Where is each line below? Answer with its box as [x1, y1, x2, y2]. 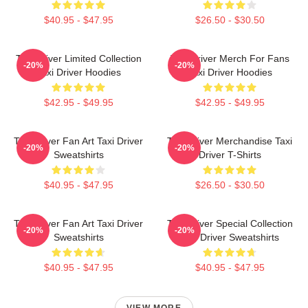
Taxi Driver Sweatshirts [180, 232, 279, 243]
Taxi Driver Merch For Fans [170, 53, 289, 64]
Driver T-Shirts [198, 149, 261, 160]
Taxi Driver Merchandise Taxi [167, 135, 292, 146]
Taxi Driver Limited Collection [15, 53, 142, 64]
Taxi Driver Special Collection [166, 218, 293, 229]
